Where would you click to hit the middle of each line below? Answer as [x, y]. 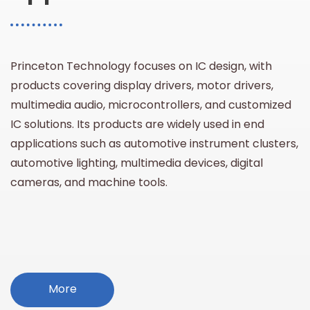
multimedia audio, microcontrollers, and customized [151, 105]
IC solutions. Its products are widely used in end [137, 124]
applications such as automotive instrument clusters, [154, 144]
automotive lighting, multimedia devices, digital [137, 163]
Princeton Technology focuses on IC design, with [141, 66]
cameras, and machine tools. [89, 182]
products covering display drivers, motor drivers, [142, 85]
